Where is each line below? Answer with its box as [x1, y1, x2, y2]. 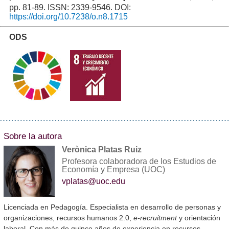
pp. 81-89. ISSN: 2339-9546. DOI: [9, 3, 131, 12]
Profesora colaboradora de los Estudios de [62, 157, 216, 166]
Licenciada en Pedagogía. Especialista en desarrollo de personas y [4, 203, 221, 212]
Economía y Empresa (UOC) [62, 165, 165, 174]
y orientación [177, 214, 220, 222]
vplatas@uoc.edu [62, 177, 125, 186]
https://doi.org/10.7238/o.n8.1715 [9, 12, 128, 21]
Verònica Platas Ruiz [62, 145, 142, 154]
